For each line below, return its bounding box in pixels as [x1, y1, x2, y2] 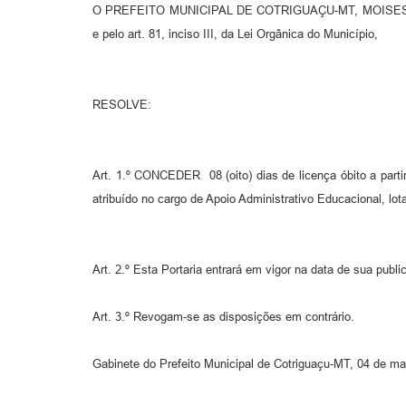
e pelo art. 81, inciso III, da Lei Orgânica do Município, [92, 27, 378, 42]
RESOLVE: [92, 98, 151, 112]
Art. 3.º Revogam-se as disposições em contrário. [92, 310, 354, 324]
